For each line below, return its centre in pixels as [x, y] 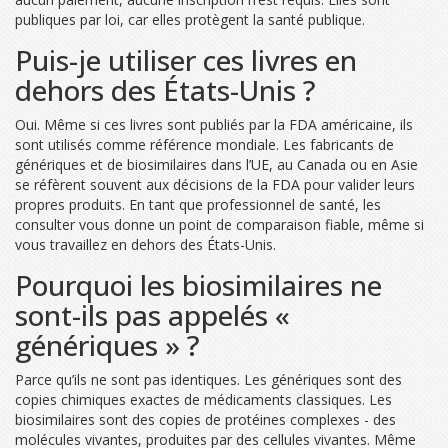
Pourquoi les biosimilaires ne [198, 284]
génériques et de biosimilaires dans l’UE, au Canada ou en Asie [216, 164]
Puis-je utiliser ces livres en [186, 59]
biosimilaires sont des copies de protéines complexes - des [205, 419]
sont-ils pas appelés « [152, 314]
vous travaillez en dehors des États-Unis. [145, 244]
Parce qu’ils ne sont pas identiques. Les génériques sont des [208, 379]
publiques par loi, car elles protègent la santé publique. [190, 19]
